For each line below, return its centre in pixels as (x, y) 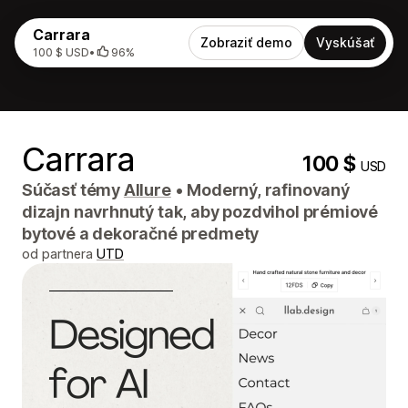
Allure (147, 190)
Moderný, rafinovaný (266, 190)
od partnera (59, 254)
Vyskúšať (345, 42)
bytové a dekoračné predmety (141, 234)
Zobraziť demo (246, 42)
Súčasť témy (73, 190)
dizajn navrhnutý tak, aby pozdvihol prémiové (200, 212)
